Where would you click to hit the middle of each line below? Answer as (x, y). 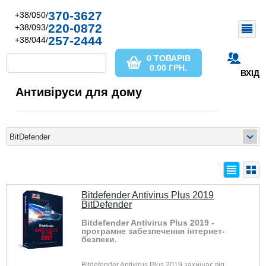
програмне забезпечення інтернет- (153, 231)
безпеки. (99, 239)
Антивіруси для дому (79, 92)
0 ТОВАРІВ (168, 58)
